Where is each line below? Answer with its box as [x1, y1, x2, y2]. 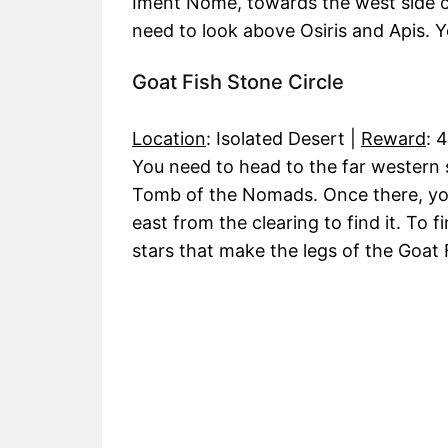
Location [132, 128, 206, 150]
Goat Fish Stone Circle [132, 70, 344, 95]
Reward [361, 128, 426, 150]
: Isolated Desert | [206, 128, 361, 150]
